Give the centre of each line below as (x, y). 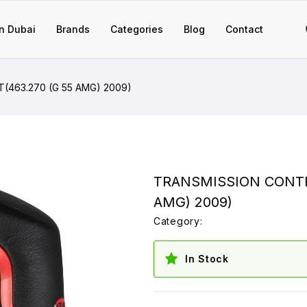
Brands (73, 29)
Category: (178, 221)
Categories (137, 29)
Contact (244, 29)
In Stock (207, 259)
